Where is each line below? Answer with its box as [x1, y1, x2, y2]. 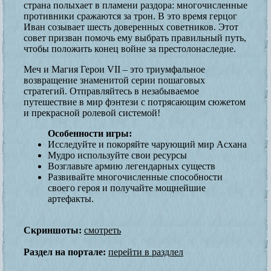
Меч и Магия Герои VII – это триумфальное [24, 64, 205, 74]
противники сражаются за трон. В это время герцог [24, 10, 237, 21]
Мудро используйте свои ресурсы [48, 149, 187, 160]
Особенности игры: [48, 128, 132, 139]
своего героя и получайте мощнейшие [48, 182, 206, 193]
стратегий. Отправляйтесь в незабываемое [24, 85, 199, 96]
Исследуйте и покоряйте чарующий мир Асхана [48, 139, 247, 149]
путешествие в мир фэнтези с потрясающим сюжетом [24, 96, 246, 107]
